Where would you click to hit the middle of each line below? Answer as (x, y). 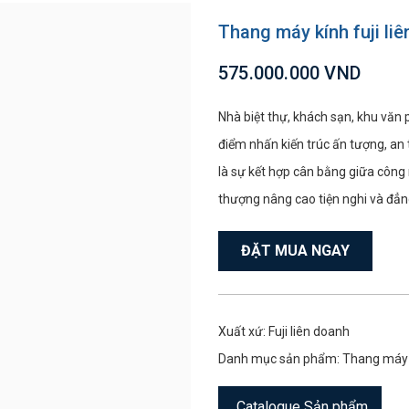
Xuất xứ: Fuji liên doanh (284, 331)
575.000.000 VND (289, 73)
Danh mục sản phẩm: (280, 359)
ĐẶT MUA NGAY (295, 251)
